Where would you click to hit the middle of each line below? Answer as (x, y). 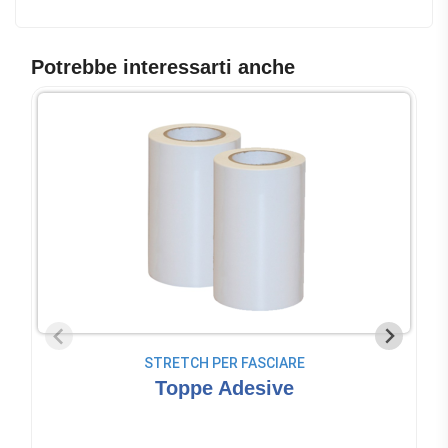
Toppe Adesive (224, 387)
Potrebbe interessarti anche (163, 66)
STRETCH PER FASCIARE (224, 362)
